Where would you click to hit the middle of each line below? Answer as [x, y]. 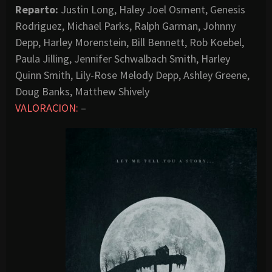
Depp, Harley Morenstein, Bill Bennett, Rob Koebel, [130, 42]
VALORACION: [47, 107]
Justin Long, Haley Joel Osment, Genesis [152, 9]
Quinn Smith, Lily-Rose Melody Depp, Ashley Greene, [132, 75]
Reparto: [37, 9]
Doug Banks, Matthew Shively [82, 91]
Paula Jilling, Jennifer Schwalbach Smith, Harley [123, 58]
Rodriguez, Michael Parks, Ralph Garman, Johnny [125, 25]
